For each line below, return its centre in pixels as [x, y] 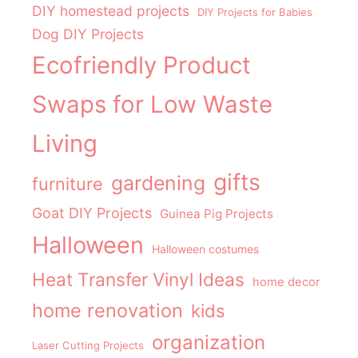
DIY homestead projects [111, 11]
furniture [68, 184]
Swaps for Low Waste [152, 105]
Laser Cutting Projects [88, 346]
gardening [158, 183]
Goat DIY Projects [92, 213]
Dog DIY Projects [88, 34]
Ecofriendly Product [141, 66]
